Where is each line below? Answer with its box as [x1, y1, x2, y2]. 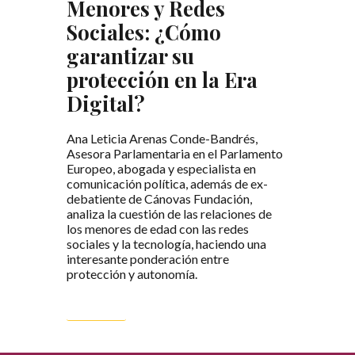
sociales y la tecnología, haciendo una [67, 235, 266, 251]
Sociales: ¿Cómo [67, 17, 221, 45]
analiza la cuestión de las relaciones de [67, 205, 272, 221]
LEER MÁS [67, 296, 126, 312]
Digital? [67, 89, 145, 116]
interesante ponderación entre [67, 250, 229, 266]
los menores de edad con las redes [67, 220, 249, 236]
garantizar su [67, 41, 194, 69]
